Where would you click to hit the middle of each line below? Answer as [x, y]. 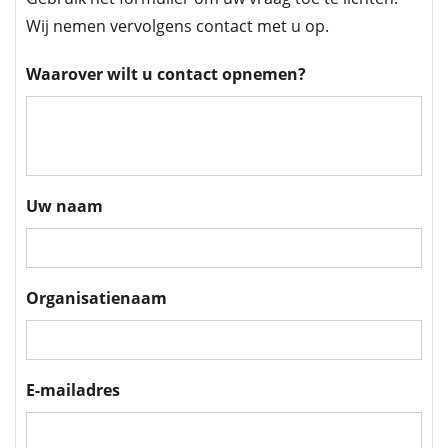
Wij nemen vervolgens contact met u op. [177, 26]
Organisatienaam [96, 298]
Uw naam [64, 206]
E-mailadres [73, 390]
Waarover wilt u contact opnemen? [166, 74]
